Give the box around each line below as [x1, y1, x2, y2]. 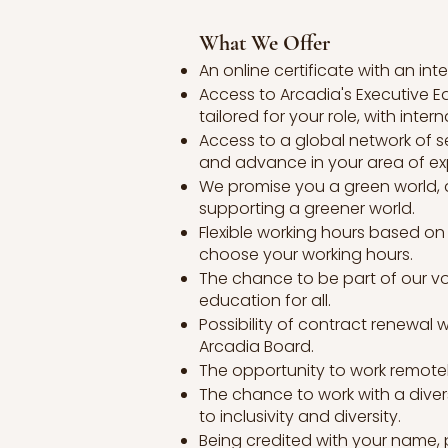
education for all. [199, 289, 331, 312]
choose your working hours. [199, 243, 413, 266]
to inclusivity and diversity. [199, 405, 401, 428]
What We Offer [199, 30, 330, 56]
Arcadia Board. [199, 335, 314, 358]
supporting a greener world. [199, 197, 415, 220]
